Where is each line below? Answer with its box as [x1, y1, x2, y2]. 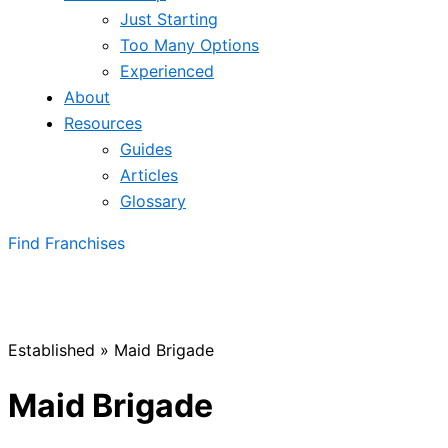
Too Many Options [120, 35, 259, 55]
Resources [64, 113, 142, 133]
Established [8, 340, 95, 360]
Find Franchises [8, 233, 125, 253]
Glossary [120, 191, 186, 211]
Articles [120, 165, 178, 185]
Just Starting [120, 9, 218, 29]
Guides [120, 139, 172, 159]
